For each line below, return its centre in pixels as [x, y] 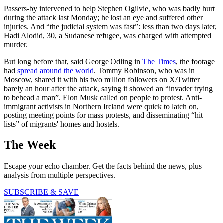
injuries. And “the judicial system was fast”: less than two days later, [110, 26]
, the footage [195, 61]
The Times [159, 61]
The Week [30, 145]
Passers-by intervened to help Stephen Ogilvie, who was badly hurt [109, 8]
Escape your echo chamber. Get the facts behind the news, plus [103, 166]
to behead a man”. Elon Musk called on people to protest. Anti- [103, 97]
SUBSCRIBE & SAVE [41, 192]
